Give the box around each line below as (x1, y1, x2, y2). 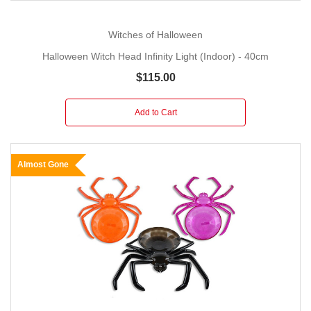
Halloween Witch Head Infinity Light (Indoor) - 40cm (42, 50, 269, 62)
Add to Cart (134, 107, 177, 117)
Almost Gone (17, 159, 69, 169)
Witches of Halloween (108, 29, 203, 41)
